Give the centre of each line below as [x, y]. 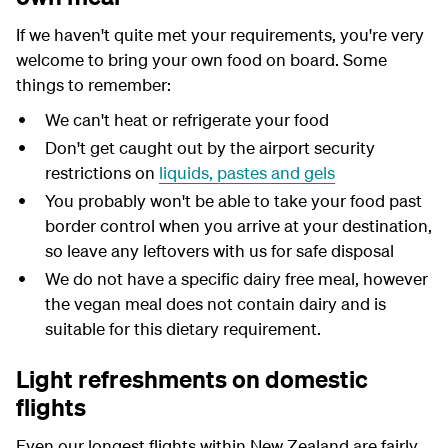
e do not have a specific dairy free [188, 279]
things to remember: [93, 85]
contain [265, 304]
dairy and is [340, 304]
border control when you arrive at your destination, [238, 226]
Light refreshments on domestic [192, 379]
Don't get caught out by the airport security [209, 148]
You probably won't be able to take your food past [233, 201]
